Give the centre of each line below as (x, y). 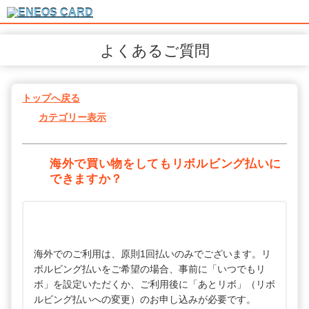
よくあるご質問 (154, 51)
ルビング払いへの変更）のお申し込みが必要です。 (145, 300)
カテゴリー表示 (72, 117)
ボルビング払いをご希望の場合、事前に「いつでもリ (150, 269)
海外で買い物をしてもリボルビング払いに (166, 164)
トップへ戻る (51, 98)
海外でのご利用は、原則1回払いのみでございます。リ (152, 254)
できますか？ (87, 179)
